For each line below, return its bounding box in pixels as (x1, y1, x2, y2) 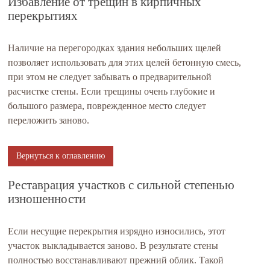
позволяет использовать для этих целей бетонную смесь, (8, 57, 242, 67)
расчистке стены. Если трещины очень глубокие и (8, 86, 216, 96)
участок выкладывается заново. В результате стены (8, 240, 219, 251)
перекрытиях (8, 8, 78, 23)
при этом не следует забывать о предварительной (8, 72, 212, 82)
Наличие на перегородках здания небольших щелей (8, 43, 222, 53)
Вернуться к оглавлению (16, 151, 105, 160)
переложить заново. (8, 115, 90, 125)
